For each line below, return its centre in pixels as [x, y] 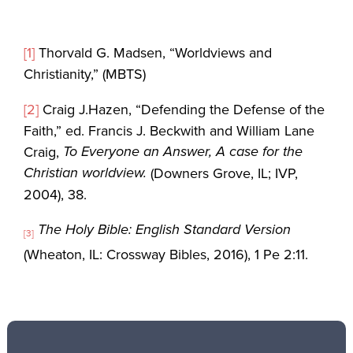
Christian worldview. [87, 173]
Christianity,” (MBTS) [85, 74]
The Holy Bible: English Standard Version [165, 230]
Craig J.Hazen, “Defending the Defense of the [182, 110]
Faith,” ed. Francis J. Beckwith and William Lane [169, 131]
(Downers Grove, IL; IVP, [225, 173]
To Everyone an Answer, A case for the [183, 152]
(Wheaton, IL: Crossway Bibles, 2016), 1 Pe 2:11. [166, 254]
